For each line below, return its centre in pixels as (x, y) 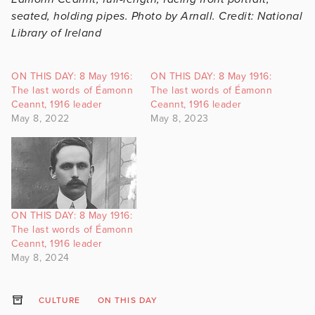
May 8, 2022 (40, 118)
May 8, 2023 (180, 118)
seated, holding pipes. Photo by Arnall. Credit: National (157, 16)
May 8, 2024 (40, 257)
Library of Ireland (58, 33)
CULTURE (59, 300)
